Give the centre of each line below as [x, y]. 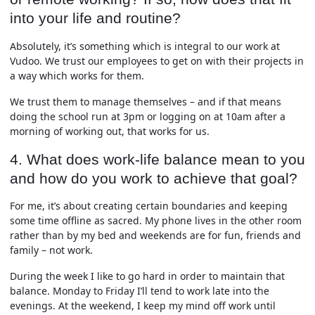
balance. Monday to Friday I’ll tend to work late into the [140, 291]
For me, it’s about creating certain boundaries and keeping [149, 206]
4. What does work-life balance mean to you [157, 159]
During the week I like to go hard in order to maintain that [147, 276]
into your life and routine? [95, 18]
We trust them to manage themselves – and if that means [146, 101]
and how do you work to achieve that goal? [154, 178]
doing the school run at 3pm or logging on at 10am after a [148, 116]
